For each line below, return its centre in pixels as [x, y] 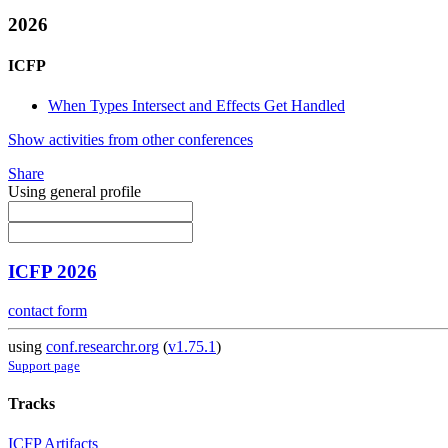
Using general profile [74, 191]
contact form [47, 311]
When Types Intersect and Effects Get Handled [196, 105]
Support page [44, 366]
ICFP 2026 [52, 272]
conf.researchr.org [102, 347]
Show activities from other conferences [130, 139]
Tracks [31, 404]
